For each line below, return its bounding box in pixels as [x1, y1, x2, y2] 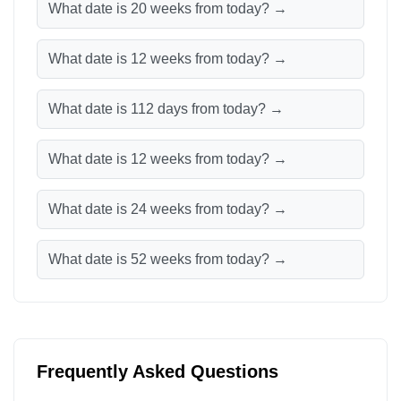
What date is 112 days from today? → [48, 101, 284, 116]
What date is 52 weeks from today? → [48, 252, 287, 267]
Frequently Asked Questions [37, 362, 278, 381]
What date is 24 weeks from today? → [48, 201, 287, 217]
